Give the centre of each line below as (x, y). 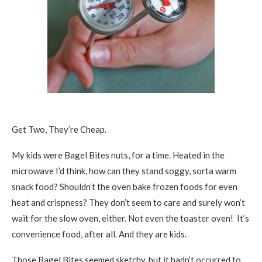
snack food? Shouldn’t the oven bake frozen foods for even (125, 187)
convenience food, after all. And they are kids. (100, 234)
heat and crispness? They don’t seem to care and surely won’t (128, 202)
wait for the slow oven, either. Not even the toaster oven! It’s (130, 218)
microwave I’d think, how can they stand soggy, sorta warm (124, 171)
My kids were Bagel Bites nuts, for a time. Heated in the (118, 155)
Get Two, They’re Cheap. (59, 129)
